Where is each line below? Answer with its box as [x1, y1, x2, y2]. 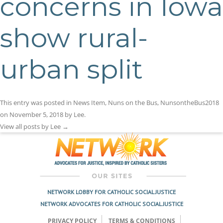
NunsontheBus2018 [160, 98, 219, 107]
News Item [73, 98, 105, 107]
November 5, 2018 [9, 110, 63, 119]
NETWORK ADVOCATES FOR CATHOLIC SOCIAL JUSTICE [40, 200, 183, 208]
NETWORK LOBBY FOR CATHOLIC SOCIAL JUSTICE [47, 188, 176, 196]
